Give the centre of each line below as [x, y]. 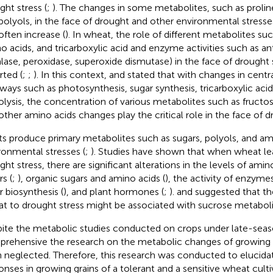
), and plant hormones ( [113, 191]
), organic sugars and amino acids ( [91, 178]
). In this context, [71, 74]
